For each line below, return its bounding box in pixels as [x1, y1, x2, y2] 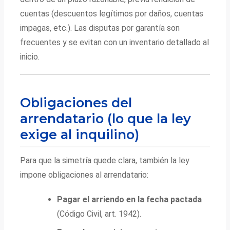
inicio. [20, 51, 40, 62]
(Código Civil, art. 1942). [57, 209, 142, 219]
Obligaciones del [20, 94, 132, 110]
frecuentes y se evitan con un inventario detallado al [20, 37, 209, 47]
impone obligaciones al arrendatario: [20, 170, 149, 180]
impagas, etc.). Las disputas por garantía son [20, 23, 180, 33]
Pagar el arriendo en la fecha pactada [57, 195, 202, 205]
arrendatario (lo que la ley [20, 110, 191, 126]
